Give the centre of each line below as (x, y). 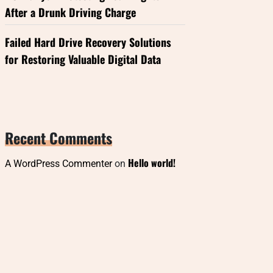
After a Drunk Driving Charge (70, 12)
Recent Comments (58, 138)
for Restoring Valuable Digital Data (83, 59)
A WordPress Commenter (58, 164)
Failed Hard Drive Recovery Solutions (88, 42)
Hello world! (152, 163)
